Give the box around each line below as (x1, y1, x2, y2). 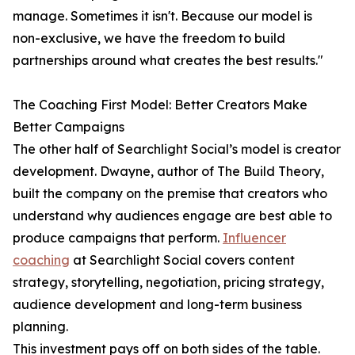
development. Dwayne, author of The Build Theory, (13, 163, 324, 180)
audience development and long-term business (13, 296, 302, 313)
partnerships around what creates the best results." (13, 52, 323, 69)
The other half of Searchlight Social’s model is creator (13, 141, 341, 158)
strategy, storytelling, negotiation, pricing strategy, (13, 274, 324, 291)
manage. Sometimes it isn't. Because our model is (13, 8, 312, 25)
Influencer (223, 230, 286, 246)
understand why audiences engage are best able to (13, 208, 332, 224)
